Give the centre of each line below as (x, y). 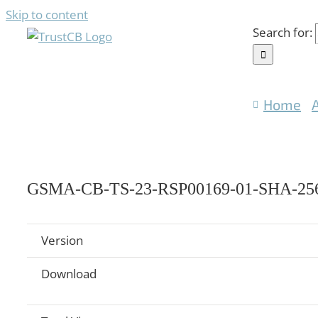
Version (62, 241)
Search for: (283, 32)
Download (69, 274)
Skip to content (47, 15)
